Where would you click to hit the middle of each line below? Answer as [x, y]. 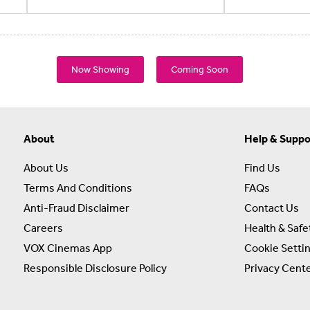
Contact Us [272, 207]
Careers [43, 227]
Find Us [262, 167]
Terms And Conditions [78, 187]
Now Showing [100, 69]
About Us [46, 167]
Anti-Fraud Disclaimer [76, 207]
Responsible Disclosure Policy [95, 267]
